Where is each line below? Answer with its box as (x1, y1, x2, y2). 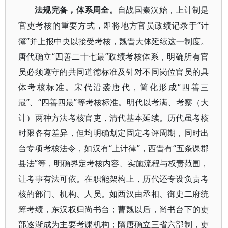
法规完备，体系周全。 (35, 6, 118, 14)
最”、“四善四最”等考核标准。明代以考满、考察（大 (18, 97, 209, 108)
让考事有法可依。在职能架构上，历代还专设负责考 (18, 173, 209, 184)
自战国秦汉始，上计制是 (118, 6, 209, 14)
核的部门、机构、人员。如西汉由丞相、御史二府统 (18, 188, 209, 199)
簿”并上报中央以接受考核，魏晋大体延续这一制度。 (18, 36, 209, 47)
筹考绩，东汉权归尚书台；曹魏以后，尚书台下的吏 (18, 204, 209, 215)
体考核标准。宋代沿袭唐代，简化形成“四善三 (18, 81, 209, 93)
